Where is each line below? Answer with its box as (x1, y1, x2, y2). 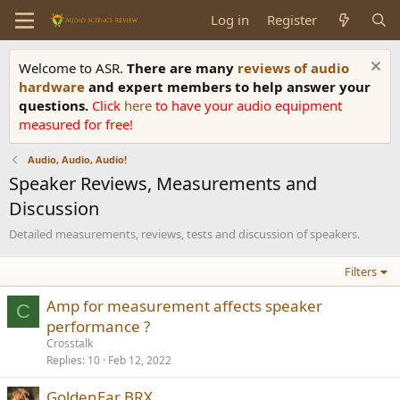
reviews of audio (237, 59, 349, 77)
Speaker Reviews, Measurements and (9, 171, 317, 196)
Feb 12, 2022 (108, 353, 171, 368)
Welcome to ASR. (19, 59, 127, 77)
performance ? (46, 316, 150, 337)
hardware (19, 78, 88, 96)
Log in (211, 11, 250, 29)
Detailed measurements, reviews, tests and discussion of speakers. (9, 226, 360, 242)
